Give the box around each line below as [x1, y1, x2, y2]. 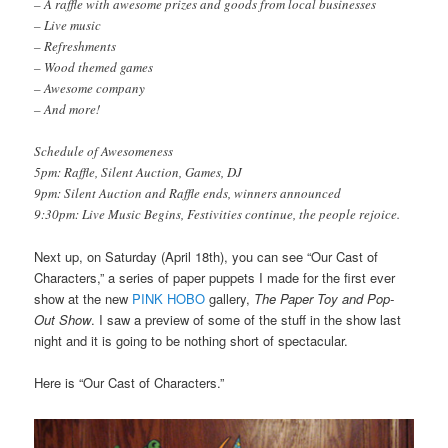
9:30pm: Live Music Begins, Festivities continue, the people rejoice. [34, 204, 401, 223]
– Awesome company [34, 78, 146, 97]
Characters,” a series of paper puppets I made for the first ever [34, 267, 396, 287]
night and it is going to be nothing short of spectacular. [34, 330, 349, 350]
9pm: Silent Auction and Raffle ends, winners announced [34, 183, 342, 202]
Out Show [34, 309, 92, 329]
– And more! [34, 99, 101, 118]
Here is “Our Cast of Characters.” [34, 373, 225, 393]
